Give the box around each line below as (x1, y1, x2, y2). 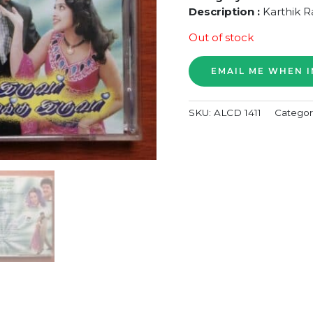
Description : (188, 4, 263, 18)
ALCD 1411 (213, 107, 261, 119)
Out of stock (188, 30, 254, 44)
